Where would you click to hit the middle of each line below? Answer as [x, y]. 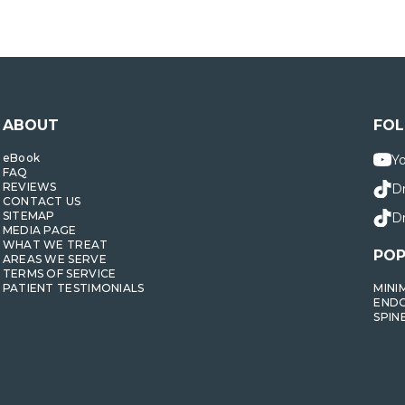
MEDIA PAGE [39, 231]
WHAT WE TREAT [55, 245]
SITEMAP [28, 216]
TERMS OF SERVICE [59, 274]
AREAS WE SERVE [54, 259]
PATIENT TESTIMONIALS [73, 288]
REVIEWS [29, 187]
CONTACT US [42, 202]
